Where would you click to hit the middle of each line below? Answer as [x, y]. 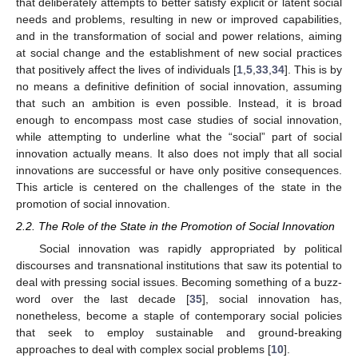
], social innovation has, [272, 299]
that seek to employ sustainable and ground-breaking [179, 333]
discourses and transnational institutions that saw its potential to [179, 266]
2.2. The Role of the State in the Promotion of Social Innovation [175, 227]
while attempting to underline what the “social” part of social [179, 137]
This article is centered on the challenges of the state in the [179, 187]
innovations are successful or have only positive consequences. [179, 170]
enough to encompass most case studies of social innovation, [179, 120]
